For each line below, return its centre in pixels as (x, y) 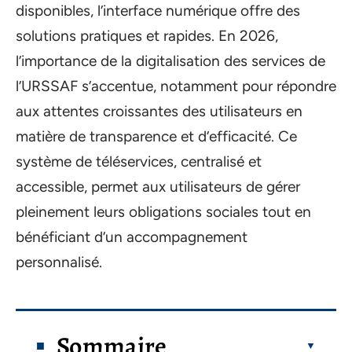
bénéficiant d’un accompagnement (132, 237)
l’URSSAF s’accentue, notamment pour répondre (176, 86)
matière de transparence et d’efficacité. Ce (156, 136)
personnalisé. (59, 262)
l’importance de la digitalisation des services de (170, 61)
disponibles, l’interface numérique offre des (158, 11)
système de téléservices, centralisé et (139, 161)
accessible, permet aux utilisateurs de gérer (158, 187)
